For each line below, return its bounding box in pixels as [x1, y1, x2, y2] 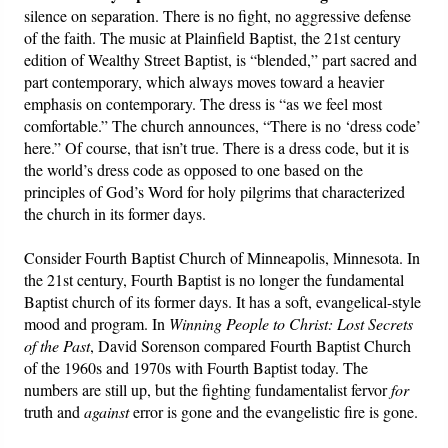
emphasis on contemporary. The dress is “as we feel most [24, 93, 383, 115]
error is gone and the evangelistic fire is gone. [129, 401, 419, 423]
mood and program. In [24, 313, 170, 335]
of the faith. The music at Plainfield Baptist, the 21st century [24, 27, 402, 49]
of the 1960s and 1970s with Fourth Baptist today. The [24, 357, 369, 379]
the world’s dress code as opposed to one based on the [24, 159, 364, 181]
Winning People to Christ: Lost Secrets [169, 313, 414, 335]
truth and [24, 401, 85, 423]
